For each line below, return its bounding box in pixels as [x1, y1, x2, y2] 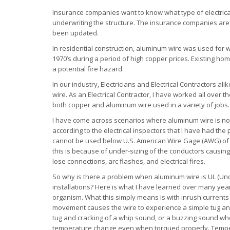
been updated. [52, 28, 99, 37]
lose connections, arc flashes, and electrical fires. [52, 156, 205, 166]
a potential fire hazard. [52, 64, 124, 73]
